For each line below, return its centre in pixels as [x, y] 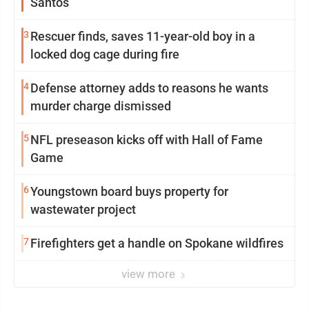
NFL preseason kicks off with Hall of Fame [147, 140]
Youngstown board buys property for [129, 191]
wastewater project [83, 209]
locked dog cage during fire [105, 54]
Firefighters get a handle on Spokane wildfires [157, 243]
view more [150, 274]
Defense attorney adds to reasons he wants [149, 88]
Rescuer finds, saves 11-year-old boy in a [143, 36]
